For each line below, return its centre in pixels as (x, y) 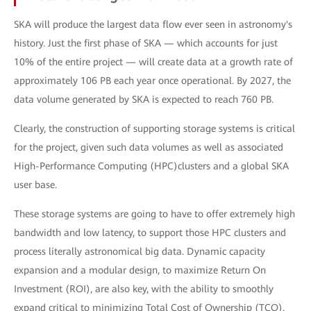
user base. (35, 185)
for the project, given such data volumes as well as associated (149, 147)
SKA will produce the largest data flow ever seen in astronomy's (153, 24)
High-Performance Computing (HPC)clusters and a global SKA (151, 166)
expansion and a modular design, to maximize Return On (140, 270)
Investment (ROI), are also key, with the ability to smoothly (144, 289)
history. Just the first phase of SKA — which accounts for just (146, 43)
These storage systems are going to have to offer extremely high (154, 214)
